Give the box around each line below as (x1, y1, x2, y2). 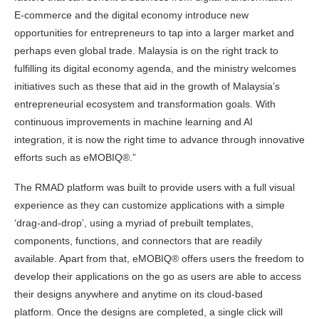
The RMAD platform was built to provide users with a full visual (14, 182, 295, 194)
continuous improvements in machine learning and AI (14, 116, 253, 128)
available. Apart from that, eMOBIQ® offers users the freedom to (14, 253, 304, 265)
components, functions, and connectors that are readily (14, 235, 262, 247)
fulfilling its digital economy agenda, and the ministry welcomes (14, 63, 296, 75)
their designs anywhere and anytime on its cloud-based (14, 288, 263, 300)
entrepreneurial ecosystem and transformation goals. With (14, 98, 276, 110)
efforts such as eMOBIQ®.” (14, 152, 136, 164)
